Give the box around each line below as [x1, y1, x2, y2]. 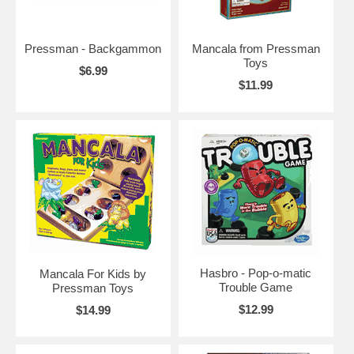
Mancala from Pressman [191, 42, 320, 56]
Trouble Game [219, 281, 293, 295]
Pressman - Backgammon [24, 42, 162, 56]
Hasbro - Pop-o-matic [200, 266, 312, 281]
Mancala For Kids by [40, 267, 147, 281]
